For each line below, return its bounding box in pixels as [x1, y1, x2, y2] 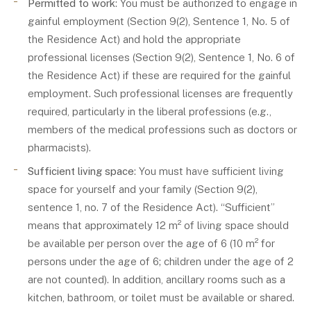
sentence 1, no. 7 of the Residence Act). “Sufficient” [28, 201, 275, 213]
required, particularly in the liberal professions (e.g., [28, 106, 271, 117]
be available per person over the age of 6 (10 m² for [28, 237, 275, 249]
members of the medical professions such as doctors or [28, 124, 297, 135]
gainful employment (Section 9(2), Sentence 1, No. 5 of [28, 15, 290, 27]
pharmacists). [28, 142, 91, 153]
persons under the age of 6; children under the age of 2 [28, 255, 294, 267]
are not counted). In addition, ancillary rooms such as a [28, 274, 285, 285]
